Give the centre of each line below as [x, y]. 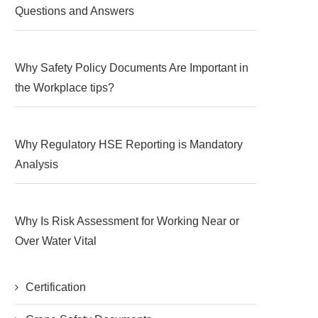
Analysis [37, 164]
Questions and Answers [75, 11]
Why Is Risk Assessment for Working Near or [127, 221]
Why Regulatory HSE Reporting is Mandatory [129, 144]
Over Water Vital [56, 241]
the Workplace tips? [65, 87]
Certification [56, 287]
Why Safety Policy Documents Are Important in [132, 67]
